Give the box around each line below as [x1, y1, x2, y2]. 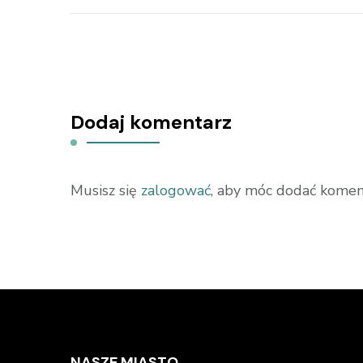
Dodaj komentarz [70, 109, 232, 135]
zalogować [141, 180, 211, 200]
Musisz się [70, 180, 141, 200]
